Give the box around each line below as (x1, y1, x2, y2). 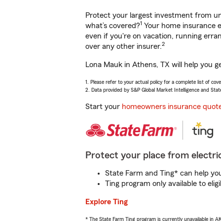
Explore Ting (85, 198, 128, 206)
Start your (85, 103, 122, 110)
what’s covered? (85, 22, 140, 30)
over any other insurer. (85, 42, 162, 50)
